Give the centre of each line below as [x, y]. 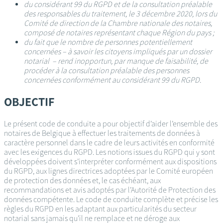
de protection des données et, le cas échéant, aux [82, 180]
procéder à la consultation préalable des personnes [107, 70]
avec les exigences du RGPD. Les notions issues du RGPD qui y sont [110, 152]
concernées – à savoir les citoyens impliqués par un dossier [118, 51]
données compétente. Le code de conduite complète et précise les [111, 199]
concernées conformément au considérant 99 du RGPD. [112, 80]
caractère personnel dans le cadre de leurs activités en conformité [109, 142]
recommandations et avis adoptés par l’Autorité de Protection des [110, 190]
